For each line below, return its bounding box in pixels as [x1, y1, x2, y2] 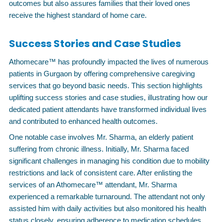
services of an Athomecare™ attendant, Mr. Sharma [9, 180, 177, 189]
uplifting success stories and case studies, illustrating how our [9, 93, 208, 102]
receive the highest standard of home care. [9, 11, 147, 19]
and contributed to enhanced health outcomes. [9, 117, 158, 125]
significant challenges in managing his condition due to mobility [9, 157, 210, 165]
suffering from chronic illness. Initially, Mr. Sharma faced [9, 145, 189, 153]
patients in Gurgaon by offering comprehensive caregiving [9, 69, 195, 78]
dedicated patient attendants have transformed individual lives [9, 105, 207, 113]
